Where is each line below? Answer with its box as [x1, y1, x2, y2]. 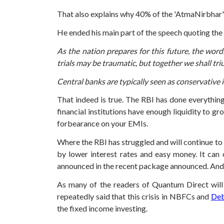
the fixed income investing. [57, 203, 147, 213]
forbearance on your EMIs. [57, 118, 148, 128]
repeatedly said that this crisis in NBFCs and [57, 191, 211, 201]
